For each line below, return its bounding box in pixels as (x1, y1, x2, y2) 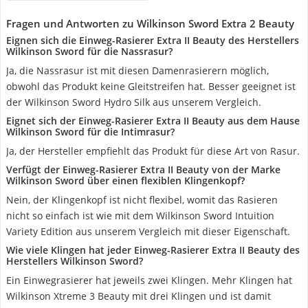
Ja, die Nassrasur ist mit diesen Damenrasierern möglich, (6, 64, 269, 77)
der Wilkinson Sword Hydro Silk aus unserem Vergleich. (6, 96, 261, 109)
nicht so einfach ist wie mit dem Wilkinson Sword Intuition (6, 209, 274, 222)
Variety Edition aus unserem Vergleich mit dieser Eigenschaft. (6, 225, 290, 238)
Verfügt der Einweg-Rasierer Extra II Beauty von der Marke (6, 163, 280, 176)
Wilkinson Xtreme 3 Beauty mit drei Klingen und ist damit (6, 289, 271, 302)
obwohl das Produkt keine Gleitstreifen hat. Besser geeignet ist (6, 80, 296, 93)
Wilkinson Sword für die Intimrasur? (6, 125, 175, 138)
